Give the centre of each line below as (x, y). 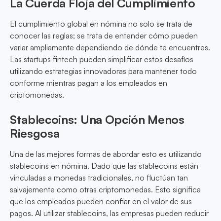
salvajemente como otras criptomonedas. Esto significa (105, 190)
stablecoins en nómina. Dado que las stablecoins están (104, 166)
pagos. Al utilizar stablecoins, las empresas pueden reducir (109, 213)
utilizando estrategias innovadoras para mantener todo (103, 71)
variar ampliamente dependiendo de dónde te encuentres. (110, 48)
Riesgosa (35, 133)
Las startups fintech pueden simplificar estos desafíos (102, 59)
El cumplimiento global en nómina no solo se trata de (101, 24)
